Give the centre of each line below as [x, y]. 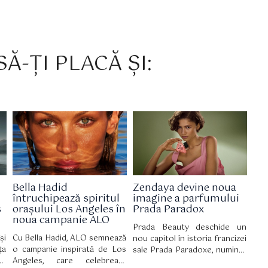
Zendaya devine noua [184, 188]
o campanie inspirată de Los [69, 250]
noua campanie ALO [61, 220]
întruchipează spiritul [66, 198]
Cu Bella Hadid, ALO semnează [69, 239]
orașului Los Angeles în [69, 209]
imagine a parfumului [186, 198]
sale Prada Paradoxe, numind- [189, 251]
